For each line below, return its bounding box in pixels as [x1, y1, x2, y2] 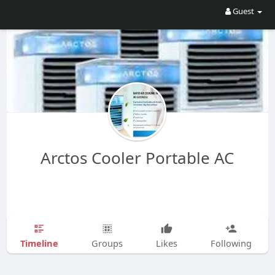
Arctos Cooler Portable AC [41, 146, 234, 169]
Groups [91, 236, 123, 249]
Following [210, 236, 252, 249]
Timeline [20, 236, 58, 249]
